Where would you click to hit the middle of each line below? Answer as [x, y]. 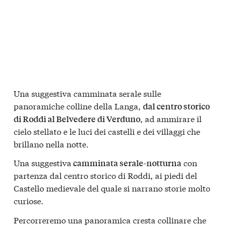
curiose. [29, 201]
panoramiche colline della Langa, [78, 105]
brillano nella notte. [51, 143]
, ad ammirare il [171, 118]
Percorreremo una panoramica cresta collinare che [110, 220]
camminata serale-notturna [126, 163]
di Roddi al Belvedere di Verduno [77, 119]
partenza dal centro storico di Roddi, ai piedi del [105, 175]
